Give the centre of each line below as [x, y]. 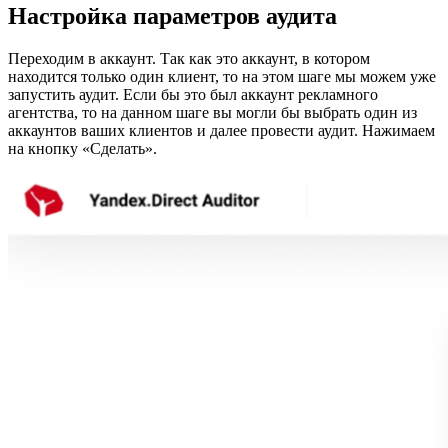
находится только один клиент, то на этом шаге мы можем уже [222, 77]
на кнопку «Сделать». [82, 149]
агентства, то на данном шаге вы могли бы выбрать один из [212, 113]
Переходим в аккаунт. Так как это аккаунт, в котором [189, 59]
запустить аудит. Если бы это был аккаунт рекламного [193, 95]
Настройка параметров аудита [172, 16]
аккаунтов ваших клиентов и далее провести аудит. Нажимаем [221, 131]
